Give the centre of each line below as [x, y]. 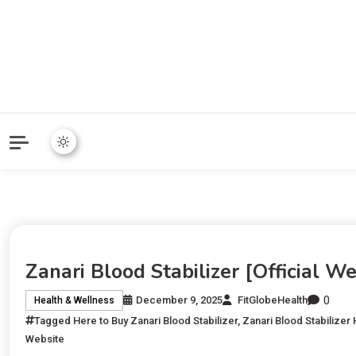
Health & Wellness [74, 301]
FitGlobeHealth [273, 300]
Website [45, 339]
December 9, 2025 [179, 300]
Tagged [54, 320]
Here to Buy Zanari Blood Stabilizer [155, 320]
